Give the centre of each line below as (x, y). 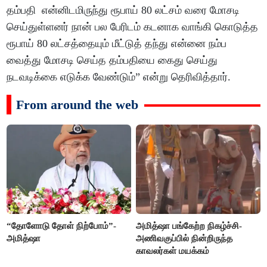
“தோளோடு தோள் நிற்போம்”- (62, 226)
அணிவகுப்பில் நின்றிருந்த (184, 239)
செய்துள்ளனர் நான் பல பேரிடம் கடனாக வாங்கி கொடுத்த (133, 27)
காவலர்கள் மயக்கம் (173, 251)
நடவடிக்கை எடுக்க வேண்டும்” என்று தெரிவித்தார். (119, 77)
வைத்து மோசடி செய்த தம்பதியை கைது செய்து (112, 60)
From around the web (77, 104)
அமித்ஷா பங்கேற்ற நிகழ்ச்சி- (189, 226)
